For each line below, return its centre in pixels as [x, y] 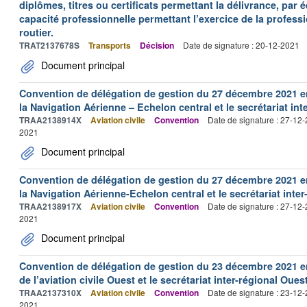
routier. [36, 32]
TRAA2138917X [50, 206]
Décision [157, 45]
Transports [110, 45]
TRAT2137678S [49, 45]
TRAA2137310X [50, 293]
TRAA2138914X [50, 120]
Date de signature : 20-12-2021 [241, 45]
